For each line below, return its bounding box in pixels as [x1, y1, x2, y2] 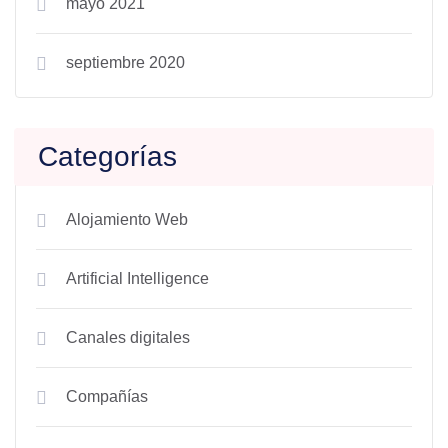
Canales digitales [66, 329, 190, 346]
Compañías [66, 388, 148, 405]
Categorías [38, 141, 177, 172]
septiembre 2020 [66, 54, 185, 71]
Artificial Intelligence [66, 270, 209, 287]
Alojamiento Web [66, 211, 188, 228]
